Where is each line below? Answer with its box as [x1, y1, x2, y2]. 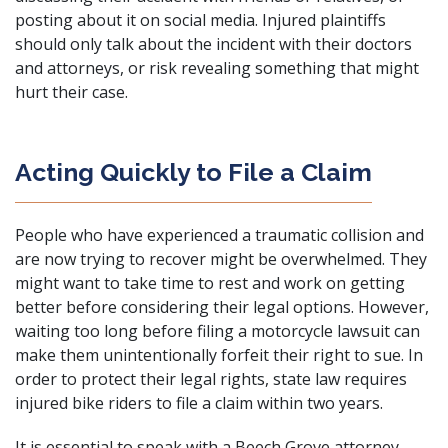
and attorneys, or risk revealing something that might [15, 57, 419, 79]
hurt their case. [15, 81, 128, 103]
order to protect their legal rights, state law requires [15, 368, 407, 390]
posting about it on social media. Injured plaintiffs [15, 9, 386, 31]
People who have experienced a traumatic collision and [15, 224, 424, 246]
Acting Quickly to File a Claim [15, 157, 372, 187]
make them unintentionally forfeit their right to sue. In [15, 344, 423, 366]
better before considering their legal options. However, [15, 296, 429, 318]
